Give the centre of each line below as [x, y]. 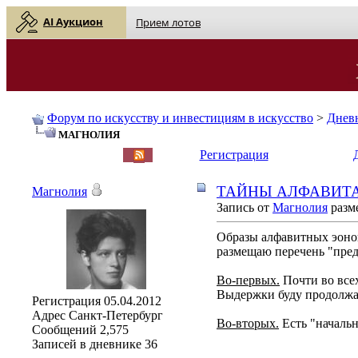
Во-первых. [248, 280]
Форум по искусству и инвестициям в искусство [180, 117]
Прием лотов [168, 22]
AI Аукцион [73, 21]
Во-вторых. [248, 323]
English [50, 154]
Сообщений [64, 329]
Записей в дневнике [87, 344]
